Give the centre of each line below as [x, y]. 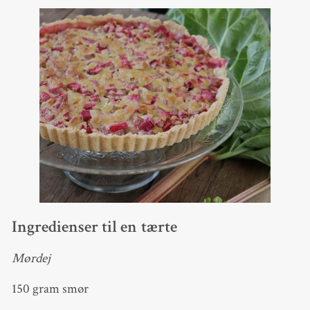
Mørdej [31, 259]
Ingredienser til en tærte [94, 227]
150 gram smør [50, 289]
